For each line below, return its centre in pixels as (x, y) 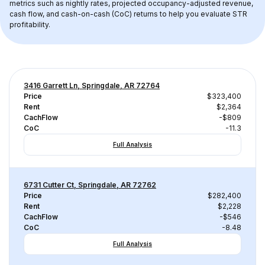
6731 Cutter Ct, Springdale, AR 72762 (90, 185)
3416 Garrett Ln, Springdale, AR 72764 (92, 85)
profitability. (30, 25)
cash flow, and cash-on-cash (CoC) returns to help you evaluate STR (129, 14)
